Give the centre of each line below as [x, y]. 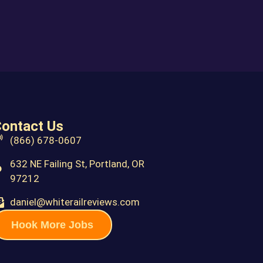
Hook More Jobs [53, 225]
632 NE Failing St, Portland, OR [77, 163]
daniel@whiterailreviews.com [75, 202]
